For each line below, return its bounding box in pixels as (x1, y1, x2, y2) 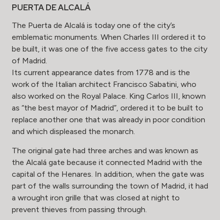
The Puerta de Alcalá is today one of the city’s (12, 21, 175, 30)
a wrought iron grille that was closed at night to (12, 193, 180, 203)
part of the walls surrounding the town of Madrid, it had (12, 181, 208, 191)
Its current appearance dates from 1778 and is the (12, 68, 190, 78)
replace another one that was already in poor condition (12, 115, 205, 125)
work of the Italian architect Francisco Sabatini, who (12, 80, 196, 89)
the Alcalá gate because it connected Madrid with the (12, 158, 202, 167)
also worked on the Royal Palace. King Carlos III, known (12, 91, 206, 101)
